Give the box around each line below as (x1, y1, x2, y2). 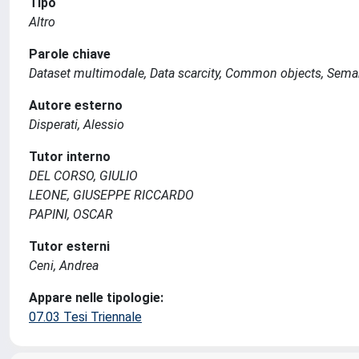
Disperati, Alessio (29, 117, 124, 132)
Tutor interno (29, 149, 111, 164)
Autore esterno (29, 98, 123, 113)
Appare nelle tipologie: (29, 290, 163, 305)
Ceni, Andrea (29, 258, 99, 273)
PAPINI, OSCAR (29, 207, 113, 222)
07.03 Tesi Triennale (29, 309, 142, 325)
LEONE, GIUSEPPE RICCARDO (29, 188, 194, 203)
